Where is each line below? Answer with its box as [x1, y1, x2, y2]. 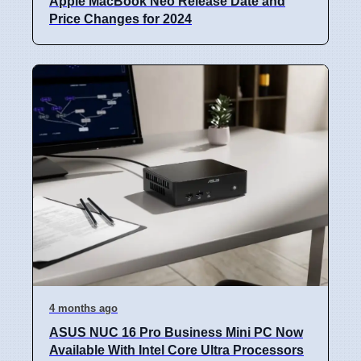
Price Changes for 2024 [49, 11, 192, 26]
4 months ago [49, 302, 118, 314]
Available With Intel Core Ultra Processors [49, 343, 304, 357]
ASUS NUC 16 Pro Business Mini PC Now [49, 326, 303, 339]
